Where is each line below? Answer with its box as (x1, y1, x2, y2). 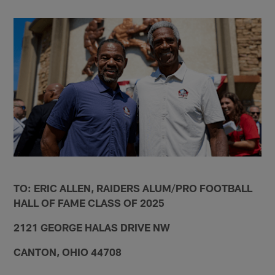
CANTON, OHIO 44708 (14, 245, 122, 258)
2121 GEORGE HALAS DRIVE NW (14, 220, 171, 233)
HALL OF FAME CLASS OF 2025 (14, 196, 165, 209)
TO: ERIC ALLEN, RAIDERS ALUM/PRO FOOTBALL (14, 181, 253, 194)
